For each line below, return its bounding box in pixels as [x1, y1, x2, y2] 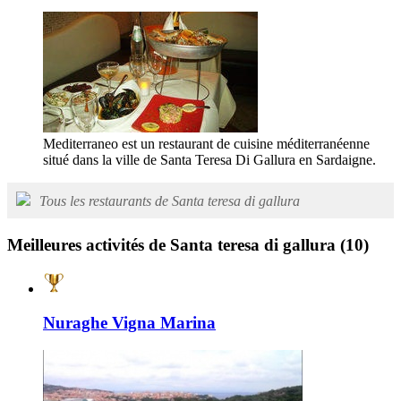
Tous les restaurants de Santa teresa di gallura [39, 193, 300, 209]
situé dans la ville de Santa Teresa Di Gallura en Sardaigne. [43, 152, 376, 168]
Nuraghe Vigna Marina [43, 313, 216, 333]
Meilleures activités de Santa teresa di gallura [7, 235, 340, 254]
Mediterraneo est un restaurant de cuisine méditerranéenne [43, 136, 370, 152]
